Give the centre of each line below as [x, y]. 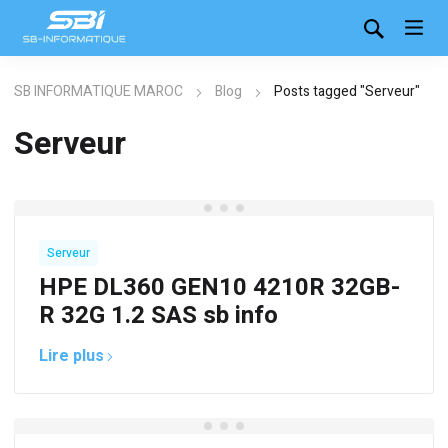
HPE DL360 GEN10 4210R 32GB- [219, 288]
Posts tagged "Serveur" [347, 92]
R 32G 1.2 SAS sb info [158, 316]
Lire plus [71, 356]
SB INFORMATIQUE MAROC [98, 92]
